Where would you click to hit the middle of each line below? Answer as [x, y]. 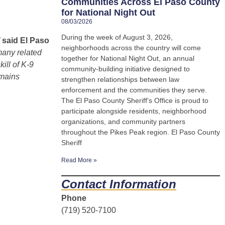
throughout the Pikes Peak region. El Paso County [141, 132]
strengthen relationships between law [120, 80]
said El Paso [26, 40]
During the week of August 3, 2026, [117, 37]
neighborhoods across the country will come [131, 48]
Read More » [79, 160]
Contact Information [119, 184]
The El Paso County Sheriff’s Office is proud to [135, 101]
